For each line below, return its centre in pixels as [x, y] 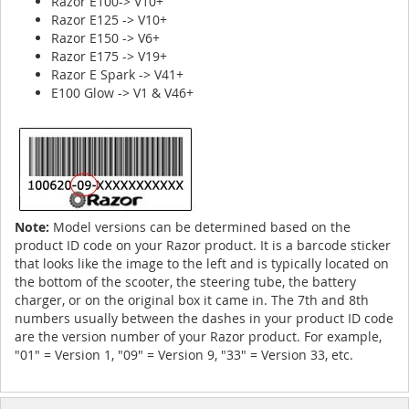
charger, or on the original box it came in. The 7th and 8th [192, 300]
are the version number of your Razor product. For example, [198, 336]
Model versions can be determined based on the [200, 227]
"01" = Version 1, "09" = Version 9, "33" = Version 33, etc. [184, 355]
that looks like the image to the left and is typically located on [202, 263]
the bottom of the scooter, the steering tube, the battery [185, 282]
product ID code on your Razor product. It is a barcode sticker [203, 245]
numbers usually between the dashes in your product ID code [204, 318]
